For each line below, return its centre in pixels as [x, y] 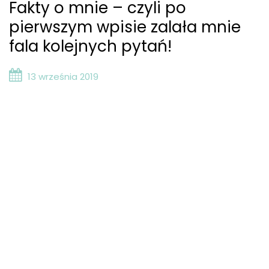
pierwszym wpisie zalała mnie [125, 27]
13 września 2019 [63, 77]
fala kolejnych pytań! [90, 46]
